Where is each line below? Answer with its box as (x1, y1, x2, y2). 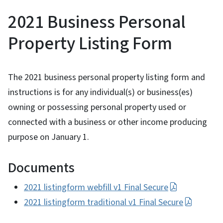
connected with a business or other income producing (8, 115, 207, 128)
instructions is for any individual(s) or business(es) (8, 86, 193, 99)
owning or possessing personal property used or (8, 101, 186, 113)
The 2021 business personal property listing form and (8, 71, 205, 84)
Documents (8, 157, 75, 178)
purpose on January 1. (8, 130, 89, 143)
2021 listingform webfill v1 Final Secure (24, 181, 168, 194)
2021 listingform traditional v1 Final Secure (24, 196, 183, 209)
